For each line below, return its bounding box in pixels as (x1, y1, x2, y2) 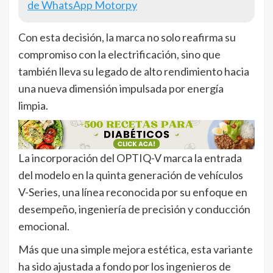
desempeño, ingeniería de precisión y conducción (18, 202, 250, 216)
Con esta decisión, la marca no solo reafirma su (18, 30, 236, 44)
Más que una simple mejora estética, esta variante (18, 243, 253, 257)
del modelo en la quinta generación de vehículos (18, 168, 243, 182)
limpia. (18, 99, 48, 113)
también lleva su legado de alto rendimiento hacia (18, 65, 249, 79)
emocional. (18, 219, 69, 233)
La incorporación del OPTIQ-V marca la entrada (18, 151, 242, 165)
